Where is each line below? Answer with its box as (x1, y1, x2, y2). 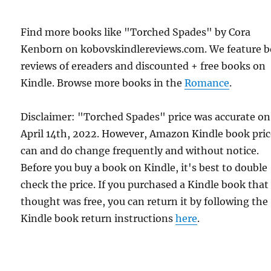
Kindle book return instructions (21, 212, 176, 224)
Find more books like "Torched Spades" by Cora (21, 25, 251, 38)
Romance (184, 76, 230, 89)
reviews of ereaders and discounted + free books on (21, 59, 266, 72)
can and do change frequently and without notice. (21, 144, 260, 157)
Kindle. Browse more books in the (21, 76, 185, 89)
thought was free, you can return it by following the (21, 195, 269, 207)
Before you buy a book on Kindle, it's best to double (21, 161, 268, 174)
